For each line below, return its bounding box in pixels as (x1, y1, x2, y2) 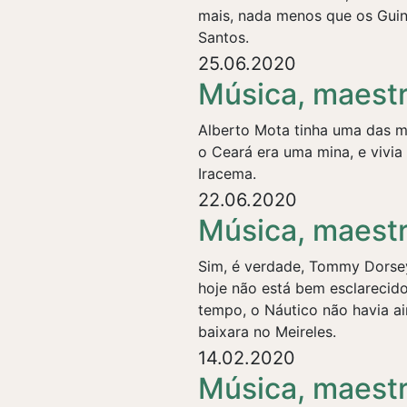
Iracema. (198, 164, 256, 183)
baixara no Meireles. (198, 323, 336, 341)
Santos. (198, 28, 249, 46)
